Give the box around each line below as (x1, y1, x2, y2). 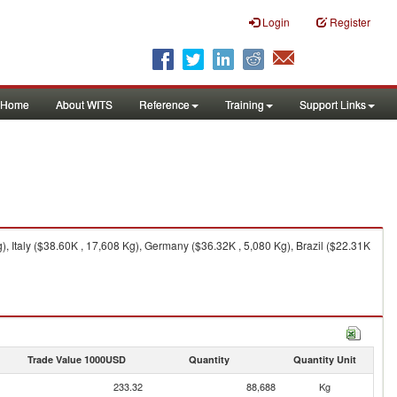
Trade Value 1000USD (27, 353, 126, 366)
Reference (139, 97, 190, 112)
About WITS (56, 97, 113, 112)
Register (330, 14, 370, 29)
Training (225, 97, 264, 112)
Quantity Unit (292, 353, 356, 366)
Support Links (300, 97, 366, 112)
